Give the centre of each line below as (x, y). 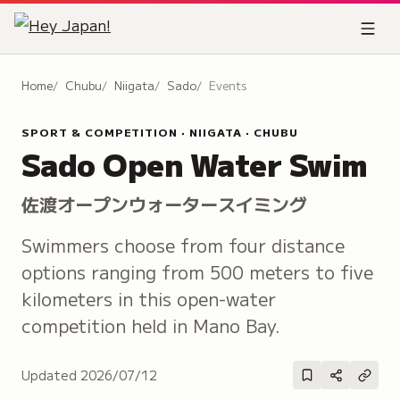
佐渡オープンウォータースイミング (164, 204)
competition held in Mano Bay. (151, 325)
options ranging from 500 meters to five (197, 272)
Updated (51, 375)
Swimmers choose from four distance (183, 245)
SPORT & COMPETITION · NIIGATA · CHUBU (160, 132)
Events (228, 85)
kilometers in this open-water (149, 299)
